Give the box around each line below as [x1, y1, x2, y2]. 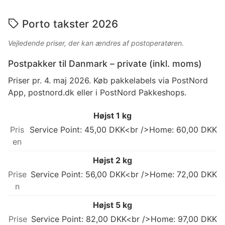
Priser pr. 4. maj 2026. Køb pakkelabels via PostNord [8, 75, 208, 86]
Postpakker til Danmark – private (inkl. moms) [8, 58, 202, 69]
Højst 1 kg [93, 110, 132, 121]
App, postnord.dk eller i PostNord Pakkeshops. [8, 87, 186, 98]
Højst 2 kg [93, 155, 132, 166]
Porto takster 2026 [22, 18, 118, 31]
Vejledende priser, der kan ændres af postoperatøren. [8, 39, 184, 48]
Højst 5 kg [93, 200, 132, 210]
